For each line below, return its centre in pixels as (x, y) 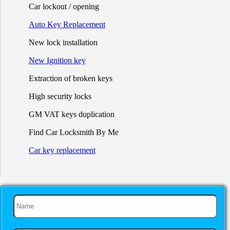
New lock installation (63, 42)
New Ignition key (57, 60)
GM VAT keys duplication (71, 114)
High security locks (60, 96)
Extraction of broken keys (70, 78)
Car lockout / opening (64, 6)
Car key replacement (62, 150)
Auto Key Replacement (67, 24)
